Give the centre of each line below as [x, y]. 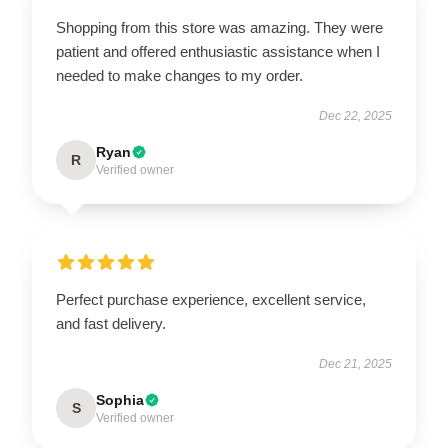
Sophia [120, 399]
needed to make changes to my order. [179, 75]
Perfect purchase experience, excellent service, [211, 299]
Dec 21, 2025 [355, 363]
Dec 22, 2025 [355, 115]
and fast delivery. [111, 323]
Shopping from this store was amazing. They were [219, 27]
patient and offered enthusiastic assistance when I [218, 51]
